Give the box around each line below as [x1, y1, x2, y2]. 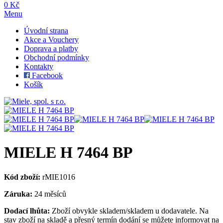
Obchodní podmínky [24, 53, 89, 62]
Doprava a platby [24, 44, 78, 53]
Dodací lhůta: [4, 206, 50, 215]
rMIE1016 [40, 172, 75, 181]
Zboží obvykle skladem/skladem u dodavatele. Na [50, 206, 209, 215]
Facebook [30, 71, 63, 80]
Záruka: [4, 189, 32, 198]
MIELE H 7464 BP [4, 143, 133, 162]
